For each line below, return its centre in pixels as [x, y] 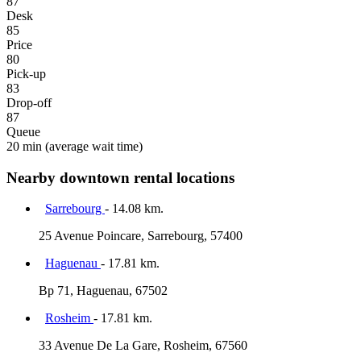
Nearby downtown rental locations [120, 177]
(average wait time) [92, 146]
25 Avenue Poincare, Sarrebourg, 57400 [141, 236]
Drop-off [29, 102]
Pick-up [26, 73]
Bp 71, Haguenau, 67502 [103, 291]
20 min [24, 146]
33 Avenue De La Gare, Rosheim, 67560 [143, 346]
